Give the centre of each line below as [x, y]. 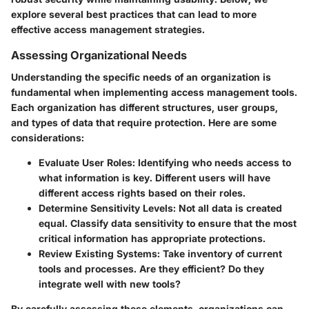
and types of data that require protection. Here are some [144, 122]
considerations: [48, 137]
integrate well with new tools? [110, 283]
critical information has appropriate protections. [152, 238]
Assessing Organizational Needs [99, 55]
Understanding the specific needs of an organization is [141, 77]
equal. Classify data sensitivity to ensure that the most [168, 223]
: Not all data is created [228, 208]
